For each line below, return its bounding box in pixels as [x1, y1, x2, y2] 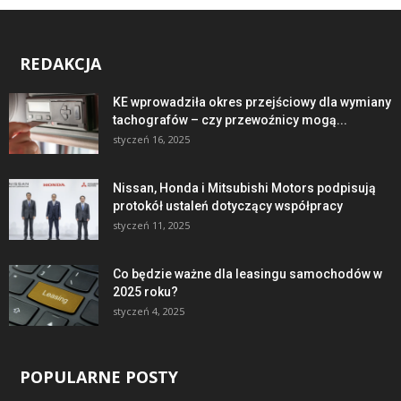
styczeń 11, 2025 [113, 218, 190, 232]
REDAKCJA [20, 52, 101, 74]
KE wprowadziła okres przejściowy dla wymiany [113, 94, 391, 109]
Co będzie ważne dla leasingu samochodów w [113, 266, 382, 281]
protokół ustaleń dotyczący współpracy [113, 198, 343, 213]
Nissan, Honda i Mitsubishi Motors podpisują [113, 180, 376, 195]
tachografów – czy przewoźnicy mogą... [113, 112, 347, 127]
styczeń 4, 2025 [113, 303, 184, 318]
